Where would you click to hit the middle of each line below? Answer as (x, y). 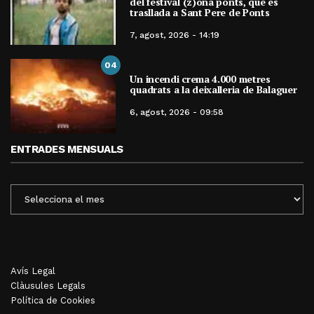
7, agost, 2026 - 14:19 (175, 35)
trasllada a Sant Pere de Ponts (200, 12)
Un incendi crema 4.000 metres (200, 79)
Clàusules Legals (48, 285)
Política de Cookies (53, 300)
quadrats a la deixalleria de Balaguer (213, 90)
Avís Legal (33, 271)
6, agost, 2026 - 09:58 (177, 112)
